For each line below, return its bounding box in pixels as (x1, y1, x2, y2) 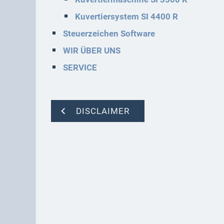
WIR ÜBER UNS (63, 45, 120, 55)
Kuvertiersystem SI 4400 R (75, 11, 178, 21)
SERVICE (63, 62, 97, 72)
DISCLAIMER (76, 106, 129, 116)
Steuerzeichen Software (63, 28, 155, 38)
